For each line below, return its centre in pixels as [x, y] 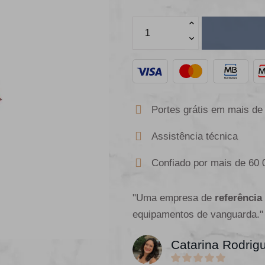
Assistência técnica [195, 137]
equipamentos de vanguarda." [198, 215]
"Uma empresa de [174, 198]
